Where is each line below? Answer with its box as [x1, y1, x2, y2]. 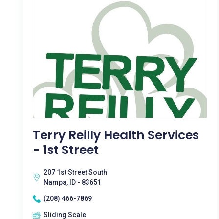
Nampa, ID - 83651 [44, 178, 101, 186]
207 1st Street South [44, 168, 107, 176]
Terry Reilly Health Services [33, 127, 199, 144]
